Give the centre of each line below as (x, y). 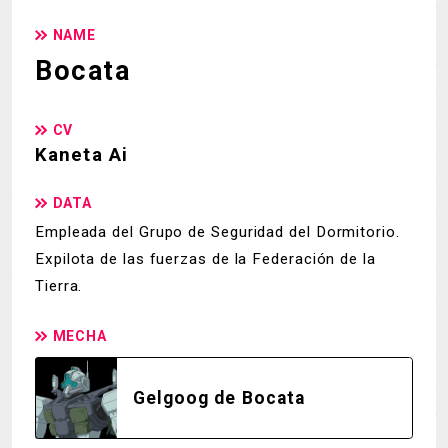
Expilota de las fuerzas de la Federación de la (205, 259)
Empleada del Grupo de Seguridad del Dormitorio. (217, 232)
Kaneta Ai (82, 154)
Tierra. (59, 286)
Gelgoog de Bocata (218, 397)
